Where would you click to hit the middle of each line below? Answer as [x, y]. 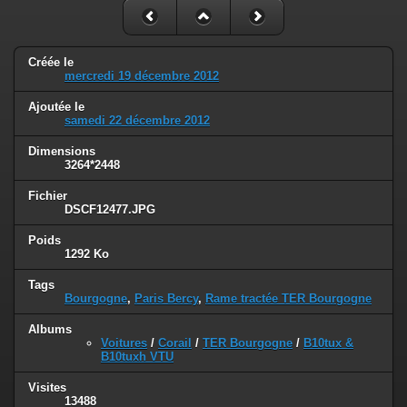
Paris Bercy [166, 298]
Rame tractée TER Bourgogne [288, 298]
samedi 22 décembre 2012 [137, 121]
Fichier [48, 196]
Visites [47, 387]
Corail [175, 342]
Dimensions [62, 152]
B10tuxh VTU [137, 356]
